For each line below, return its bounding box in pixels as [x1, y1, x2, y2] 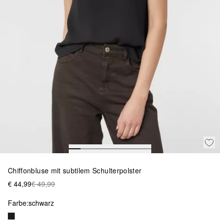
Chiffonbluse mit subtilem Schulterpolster [8, 165, 142, 175]
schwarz [28, 197, 54, 208]
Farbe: [8, 197, 28, 208]
